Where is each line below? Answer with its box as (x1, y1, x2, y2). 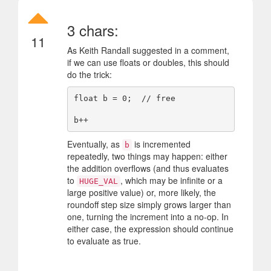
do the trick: (67, 68, 112, 81)
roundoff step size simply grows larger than (67, 198, 231, 211)
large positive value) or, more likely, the (67, 186, 216, 199)
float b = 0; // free (73, 93, 175, 103)
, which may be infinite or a (120, 174, 223, 187)
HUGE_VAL (79, 177, 118, 186)
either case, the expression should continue (67, 223, 233, 235)
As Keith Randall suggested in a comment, (67, 44, 229, 57)
